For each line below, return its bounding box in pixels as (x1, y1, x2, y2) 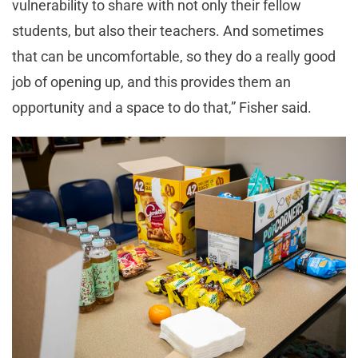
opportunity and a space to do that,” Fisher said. (12, 99, 315, 117)
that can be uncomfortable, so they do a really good (12, 48, 336, 66)
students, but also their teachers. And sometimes (12, 22, 324, 40)
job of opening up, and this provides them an (12, 74, 291, 91)
